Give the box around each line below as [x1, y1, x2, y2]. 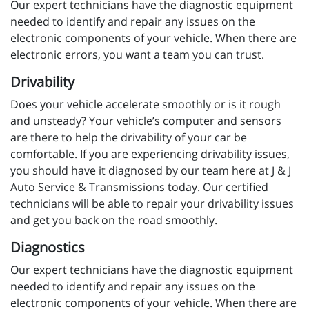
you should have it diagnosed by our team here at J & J [10, 163, 291, 179]
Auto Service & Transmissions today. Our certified [10, 179, 268, 195]
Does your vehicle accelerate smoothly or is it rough [10, 97, 281, 112]
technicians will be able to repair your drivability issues [10, 196, 294, 212]
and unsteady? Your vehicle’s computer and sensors [10, 113, 281, 129]
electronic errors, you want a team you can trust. [10, 47, 264, 63]
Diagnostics [10, 238, 85, 257]
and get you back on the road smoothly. [10, 212, 217, 228]
